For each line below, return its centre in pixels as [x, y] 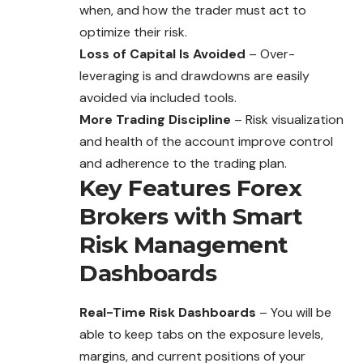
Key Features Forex [190, 188]
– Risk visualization [287, 120]
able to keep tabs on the [154, 335]
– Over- [270, 54]
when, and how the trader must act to [193, 11]
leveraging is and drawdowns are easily [194, 76]
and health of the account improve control [206, 142]
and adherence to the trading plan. [183, 164]
